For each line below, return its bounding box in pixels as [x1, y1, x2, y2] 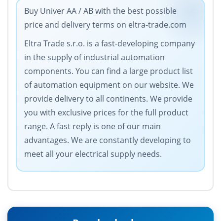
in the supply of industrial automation [24, 52, 165, 63]
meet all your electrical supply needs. [24, 148, 162, 160]
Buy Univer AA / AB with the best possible [24, 5, 177, 17]
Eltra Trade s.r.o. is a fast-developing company [24, 38, 195, 49]
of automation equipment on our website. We [24, 79, 194, 91]
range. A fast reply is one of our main [24, 121, 161, 132]
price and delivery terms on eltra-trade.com [24, 19, 186, 31]
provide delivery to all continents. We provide [24, 93, 192, 105]
